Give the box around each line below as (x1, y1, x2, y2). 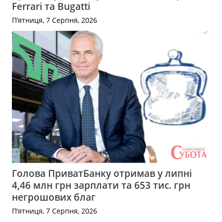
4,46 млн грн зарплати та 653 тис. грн (12, 178, 190, 192)
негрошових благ (12, 190, 96, 204)
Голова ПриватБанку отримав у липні (12, 166, 192, 180)
